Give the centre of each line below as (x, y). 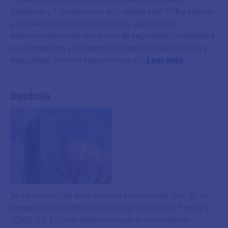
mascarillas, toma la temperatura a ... (78, 60)
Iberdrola (30, 97)
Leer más (165, 60)
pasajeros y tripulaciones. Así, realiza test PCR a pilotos (112, 11)
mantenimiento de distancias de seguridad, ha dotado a (112, 35)
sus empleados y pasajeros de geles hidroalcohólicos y (109, 47)
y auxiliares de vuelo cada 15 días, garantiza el (93, 23)
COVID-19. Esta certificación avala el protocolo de (100, 219)
